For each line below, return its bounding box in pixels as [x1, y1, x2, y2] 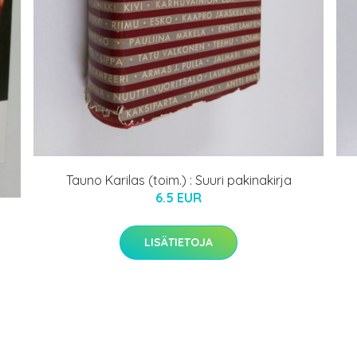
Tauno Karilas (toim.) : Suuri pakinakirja [65, 172, 292, 189]
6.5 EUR [155, 190, 202, 206]
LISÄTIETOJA [144, 235, 213, 250]
